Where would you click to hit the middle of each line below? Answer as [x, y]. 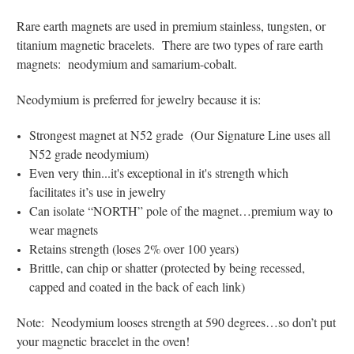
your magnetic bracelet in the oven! [103, 341]
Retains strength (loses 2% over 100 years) [134, 248]
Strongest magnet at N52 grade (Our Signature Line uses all [180, 134]
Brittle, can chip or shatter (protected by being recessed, [168, 267]
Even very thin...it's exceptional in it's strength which [159, 172]
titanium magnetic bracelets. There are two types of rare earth [170, 44]
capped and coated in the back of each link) [137, 286]
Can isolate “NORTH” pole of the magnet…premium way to [181, 210]
